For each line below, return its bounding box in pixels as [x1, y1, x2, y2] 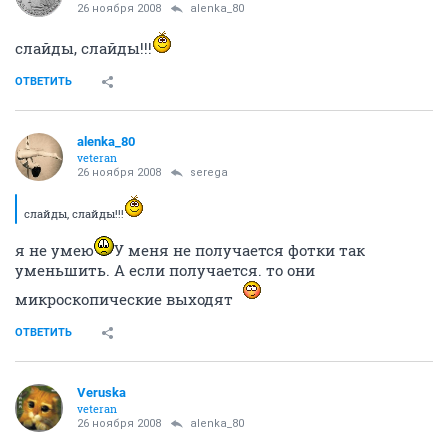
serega [190, 166, 228, 179]
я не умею [15, 240, 94, 260]
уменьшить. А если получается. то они [15, 260, 315, 280]
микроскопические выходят [15, 289, 237, 309]
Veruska [77, 385, 126, 400]
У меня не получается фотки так [114, 240, 365, 260]
